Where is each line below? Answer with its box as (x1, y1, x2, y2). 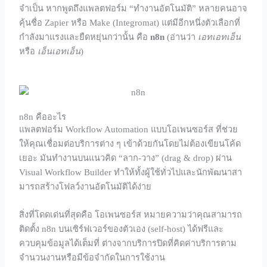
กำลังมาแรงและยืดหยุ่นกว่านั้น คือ (19, 32, 151, 42)
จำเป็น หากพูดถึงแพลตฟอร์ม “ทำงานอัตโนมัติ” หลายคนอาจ (19, 3, 248, 13)
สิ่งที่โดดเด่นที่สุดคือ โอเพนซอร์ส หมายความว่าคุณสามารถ (19, 210, 243, 220)
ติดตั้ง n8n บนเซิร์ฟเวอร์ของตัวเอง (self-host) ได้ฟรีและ (19, 224, 224, 234)
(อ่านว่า (164, 32, 198, 42)
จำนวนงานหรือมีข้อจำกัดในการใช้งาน (19, 253, 166, 263)
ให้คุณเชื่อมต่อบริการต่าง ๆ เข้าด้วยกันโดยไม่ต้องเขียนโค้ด (19, 138, 241, 148)
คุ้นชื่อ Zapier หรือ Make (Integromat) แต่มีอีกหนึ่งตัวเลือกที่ (19, 17, 241, 27)
